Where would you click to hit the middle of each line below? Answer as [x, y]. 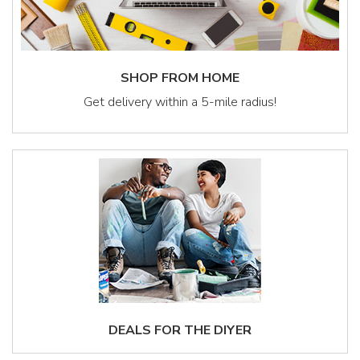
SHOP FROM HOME [180, 78]
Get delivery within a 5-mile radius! [180, 102]
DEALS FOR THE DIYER [180, 331]
